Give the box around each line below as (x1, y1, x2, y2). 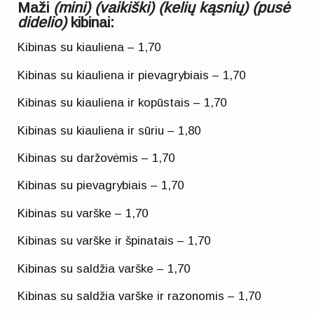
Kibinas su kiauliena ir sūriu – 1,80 (18, 123, 201, 137)
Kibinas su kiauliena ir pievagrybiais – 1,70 (18, 68, 246, 82)
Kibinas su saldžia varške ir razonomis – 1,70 (18, 289, 261, 303)
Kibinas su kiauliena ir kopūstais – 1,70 (18, 96, 227, 110)
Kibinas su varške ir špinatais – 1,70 (18, 234, 211, 248)
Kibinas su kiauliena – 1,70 (18, 41, 161, 55)
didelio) (18, 13, 67, 30)
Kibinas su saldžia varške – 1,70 (18, 261, 191, 275)
